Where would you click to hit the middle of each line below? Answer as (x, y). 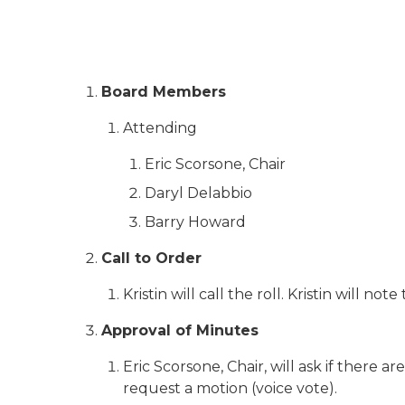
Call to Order (151, 258)
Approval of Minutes (180, 330)
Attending (160, 128)
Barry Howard (195, 222)
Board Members (164, 92)
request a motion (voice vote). (230, 388)
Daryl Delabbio (198, 193)
